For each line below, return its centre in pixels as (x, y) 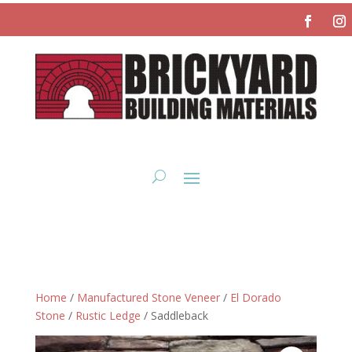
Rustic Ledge (108, 315)
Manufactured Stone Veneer (148, 297)
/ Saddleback (174, 315)
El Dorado (255, 297)
